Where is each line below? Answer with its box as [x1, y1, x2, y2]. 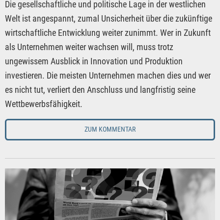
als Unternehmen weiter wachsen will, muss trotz [5, 41, 173, 52]
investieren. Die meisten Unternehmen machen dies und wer [5, 70, 211, 81]
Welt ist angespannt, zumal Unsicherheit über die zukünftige [5, 13, 212, 24]
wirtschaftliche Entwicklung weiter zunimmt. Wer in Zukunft [5, 27, 211, 38]
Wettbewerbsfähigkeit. [5, 98, 82, 109]
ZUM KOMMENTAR [84, 125, 136, 134]
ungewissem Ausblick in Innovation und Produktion [5, 55, 183, 66]
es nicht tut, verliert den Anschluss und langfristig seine [5, 84, 195, 95]
